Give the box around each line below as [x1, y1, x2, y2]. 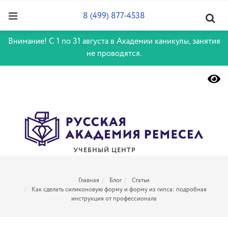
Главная [78, 176, 99, 185]
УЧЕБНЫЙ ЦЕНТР [73, 146, 136, 156]
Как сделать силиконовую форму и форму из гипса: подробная [32, 185, 207, 194]
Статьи [132, 176, 150, 185]
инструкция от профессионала [71, 194, 157, 203]
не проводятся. [87, 48, 141, 60]
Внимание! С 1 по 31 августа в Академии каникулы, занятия [8, 36, 220, 47]
